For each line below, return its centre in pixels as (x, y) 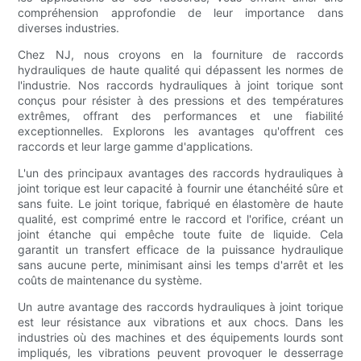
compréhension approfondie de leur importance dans (180, 13)
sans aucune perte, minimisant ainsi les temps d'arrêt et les (180, 265)
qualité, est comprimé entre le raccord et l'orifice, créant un (180, 219)
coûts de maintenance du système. (110, 280)
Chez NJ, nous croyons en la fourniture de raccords (180, 55)
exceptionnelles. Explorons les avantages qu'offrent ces (180, 131)
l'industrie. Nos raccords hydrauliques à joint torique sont (180, 85)
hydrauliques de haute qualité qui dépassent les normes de (180, 70)
